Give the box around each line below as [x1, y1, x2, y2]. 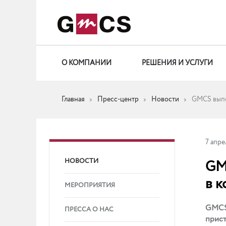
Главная [62, 94, 85, 104]
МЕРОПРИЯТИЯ [65, 181, 115, 190]
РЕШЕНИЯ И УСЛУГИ [142, 58, 213, 68]
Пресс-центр [97, 94, 139, 104]
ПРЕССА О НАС [65, 205, 114, 214]
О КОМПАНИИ [62, 58, 111, 68]
